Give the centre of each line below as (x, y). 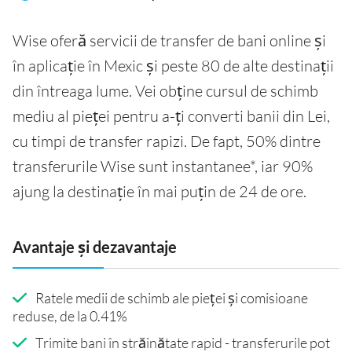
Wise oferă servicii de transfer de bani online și (169, 41)
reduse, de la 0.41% (70, 315)
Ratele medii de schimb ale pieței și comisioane (171, 297)
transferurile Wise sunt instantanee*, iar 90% (163, 167)
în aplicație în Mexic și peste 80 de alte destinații (173, 66)
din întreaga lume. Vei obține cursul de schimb (165, 91)
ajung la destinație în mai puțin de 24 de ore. (159, 192)
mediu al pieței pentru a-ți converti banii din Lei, (171, 116)
